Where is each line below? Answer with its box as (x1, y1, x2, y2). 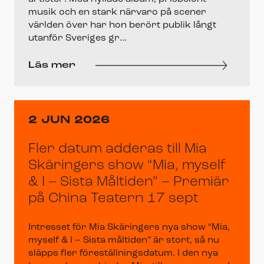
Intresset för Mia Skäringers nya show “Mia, (28, 222, 230, 232)
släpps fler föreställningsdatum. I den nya (28, 248, 218, 258)
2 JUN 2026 (28, 114, 110, 126)
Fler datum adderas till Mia (28, 141, 207, 156)
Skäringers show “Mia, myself (28, 158, 226, 173)
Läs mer (28, 60, 75, 70)
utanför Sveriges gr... (28, 33, 127, 43)
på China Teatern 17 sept (28, 191, 199, 206)
